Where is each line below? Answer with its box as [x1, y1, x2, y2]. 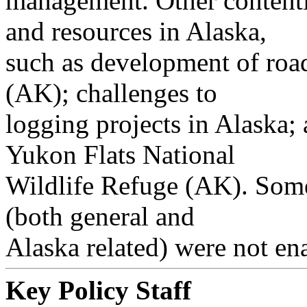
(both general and [5, 201, 195, 231]
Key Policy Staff [5, 275, 191, 305]
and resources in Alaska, [5, 16, 267, 46]
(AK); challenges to [5, 78, 217, 108]
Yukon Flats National [5, 140, 235, 169]
